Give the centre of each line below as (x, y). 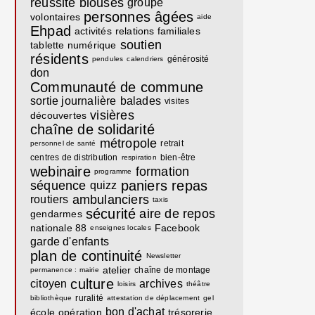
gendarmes (56, 214)
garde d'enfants (70, 242)
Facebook (177, 228)
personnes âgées (139, 17)
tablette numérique (73, 45)
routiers (50, 199)
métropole (128, 143)
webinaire (60, 172)
